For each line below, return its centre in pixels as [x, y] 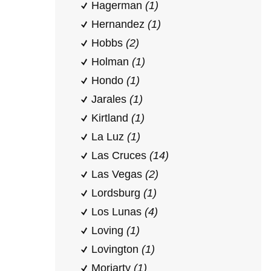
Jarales [110, 99]
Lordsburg [117, 193]
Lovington [116, 249]
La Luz [109, 137]
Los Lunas [118, 212]
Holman [112, 62]
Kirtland [111, 118]
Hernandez [119, 24]
